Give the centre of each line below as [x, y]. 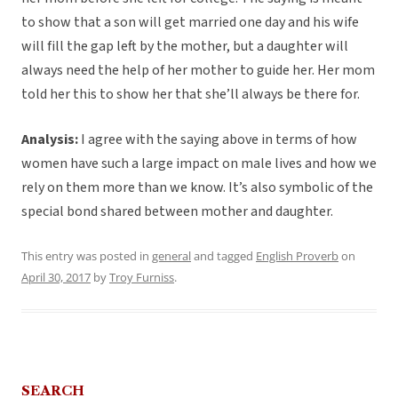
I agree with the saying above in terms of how [219, 140]
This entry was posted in [87, 256]
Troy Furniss [142, 278]
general [171, 256]
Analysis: [51, 140]
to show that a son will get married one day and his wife [190, 23]
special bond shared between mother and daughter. [177, 212]
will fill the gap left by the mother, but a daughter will [185, 47]
